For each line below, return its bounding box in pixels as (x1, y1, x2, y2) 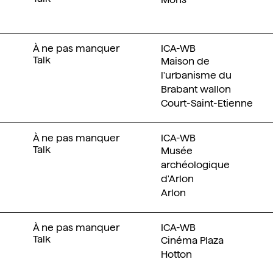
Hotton (160, 249, 192, 260)
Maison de (160, 56, 210, 66)
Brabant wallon (160, 84, 231, 94)
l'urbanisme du (160, 70, 232, 80)
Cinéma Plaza (160, 235, 224, 246)
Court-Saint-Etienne (160, 98, 253, 108)
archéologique (160, 160, 230, 170)
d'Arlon (160, 174, 194, 184)
